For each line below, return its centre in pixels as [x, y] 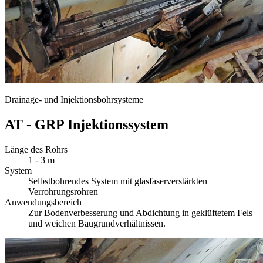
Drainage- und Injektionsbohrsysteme [74, 100]
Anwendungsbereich [43, 202]
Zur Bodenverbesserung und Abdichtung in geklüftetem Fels [140, 213]
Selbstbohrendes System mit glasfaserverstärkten [118, 181]
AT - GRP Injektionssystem [87, 125]
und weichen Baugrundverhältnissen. [97, 223]
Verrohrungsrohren [63, 191]
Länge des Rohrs [36, 149]
